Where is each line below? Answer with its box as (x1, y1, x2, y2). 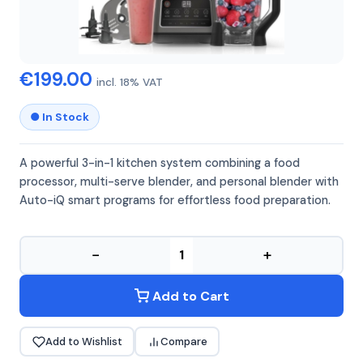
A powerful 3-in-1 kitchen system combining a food (19, 155, 300, 170)
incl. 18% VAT (96, 75, 163, 90)
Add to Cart (152, 287, 229, 305)
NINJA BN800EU (19, 41, 139, 59)
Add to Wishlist (45, 335, 122, 349)
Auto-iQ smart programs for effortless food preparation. (19, 192, 331, 207)
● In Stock (30, 110, 89, 125)
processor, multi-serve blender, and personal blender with (19, 173, 339, 189)
